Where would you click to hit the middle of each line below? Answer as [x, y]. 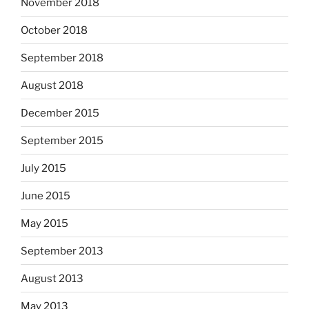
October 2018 [54, 30]
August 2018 [52, 85]
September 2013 [62, 251]
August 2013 [52, 278]
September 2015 [62, 140]
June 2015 [46, 196]
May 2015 [44, 223]
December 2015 [60, 113]
